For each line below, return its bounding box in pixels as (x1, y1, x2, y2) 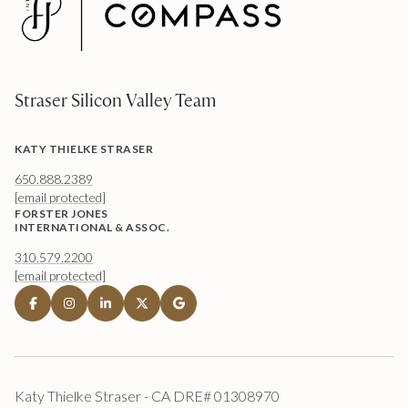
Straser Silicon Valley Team (15, 88, 216, 111)
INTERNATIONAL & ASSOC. (15, 219, 169, 234)
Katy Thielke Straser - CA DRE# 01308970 (15, 386, 280, 404)
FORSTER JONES (15, 206, 108, 220)
